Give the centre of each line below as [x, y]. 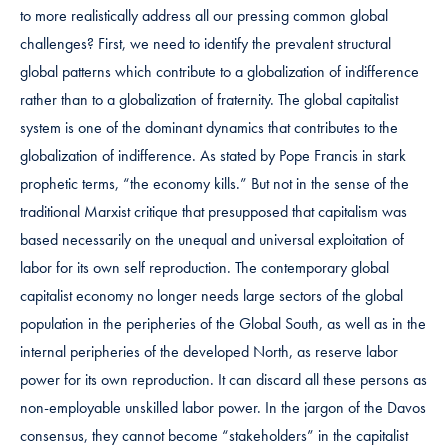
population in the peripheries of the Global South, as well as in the [223, 323]
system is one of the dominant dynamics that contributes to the [209, 127]
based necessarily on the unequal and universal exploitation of [212, 239]
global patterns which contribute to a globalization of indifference [219, 71]
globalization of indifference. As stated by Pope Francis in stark [213, 155]
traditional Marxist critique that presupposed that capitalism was [213, 211]
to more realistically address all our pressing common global [204, 15]
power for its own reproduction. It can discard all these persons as [223, 379]
